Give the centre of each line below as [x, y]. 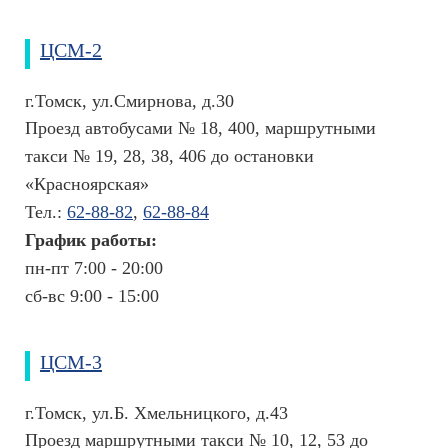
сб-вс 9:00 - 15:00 [92, 296]
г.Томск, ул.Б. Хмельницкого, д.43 [156, 412]
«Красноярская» [87, 184]
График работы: [91, 240]
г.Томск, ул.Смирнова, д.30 [129, 101]
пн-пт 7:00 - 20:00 [94, 268]
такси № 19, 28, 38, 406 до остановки [169, 156]
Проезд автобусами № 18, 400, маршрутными [200, 128]
